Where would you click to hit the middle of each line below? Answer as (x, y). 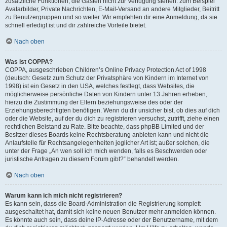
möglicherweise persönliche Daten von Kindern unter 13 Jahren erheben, (106, 94)
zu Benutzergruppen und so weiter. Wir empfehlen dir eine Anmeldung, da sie (111, 17)
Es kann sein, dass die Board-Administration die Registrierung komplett (103, 204)
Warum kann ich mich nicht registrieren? (64, 196)
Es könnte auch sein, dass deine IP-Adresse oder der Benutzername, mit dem (111, 220)
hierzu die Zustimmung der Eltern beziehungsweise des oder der (94, 103)
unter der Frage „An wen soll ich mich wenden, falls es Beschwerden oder (106, 151)
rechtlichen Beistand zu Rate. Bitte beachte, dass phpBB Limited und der (105, 127)
